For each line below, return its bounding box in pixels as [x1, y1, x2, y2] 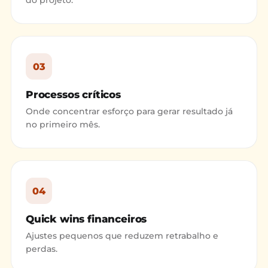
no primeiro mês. [26, 119, 100, 130]
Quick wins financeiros [26, 213, 147, 225]
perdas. [26, 243, 57, 254]
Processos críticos [26, 89, 121, 100]
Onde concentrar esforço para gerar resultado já [26, 106, 233, 117]
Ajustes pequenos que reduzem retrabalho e [26, 230, 218, 241]
